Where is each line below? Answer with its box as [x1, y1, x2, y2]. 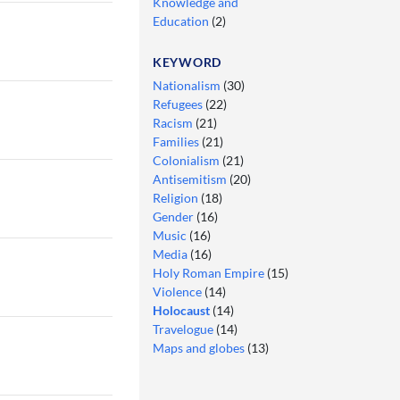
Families [153, 133, 202, 149]
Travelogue [153, 321, 216, 337]
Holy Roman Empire [153, 264, 267, 280]
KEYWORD [153, 54, 221, 70]
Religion [153, 189, 201, 205]
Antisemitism [153, 171, 229, 187]
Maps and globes [153, 339, 247, 355]
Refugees [153, 96, 205, 112]
